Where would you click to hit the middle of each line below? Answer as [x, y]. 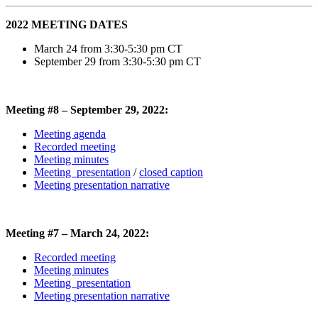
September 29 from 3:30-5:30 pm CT [117, 61]
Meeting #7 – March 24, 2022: [77, 233]
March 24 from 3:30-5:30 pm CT [108, 48]
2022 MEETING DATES [67, 24]
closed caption [171, 172]
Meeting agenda [70, 133]
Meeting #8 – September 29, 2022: [87, 109]
